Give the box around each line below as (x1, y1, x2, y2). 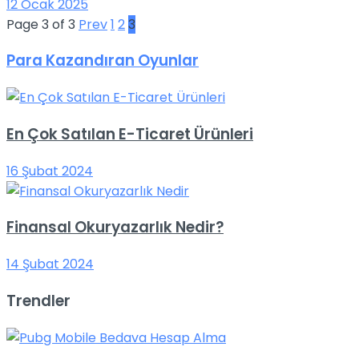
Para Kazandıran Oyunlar (6, 50, 199, 72)
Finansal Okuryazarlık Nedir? (6, 216, 224, 239)
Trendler (6, 289, 71, 312)
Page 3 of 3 (6, 14, 75, 34)
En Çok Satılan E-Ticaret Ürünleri (6, 123, 253, 145)
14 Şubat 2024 (6, 255, 94, 274)
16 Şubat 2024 (6, 161, 93, 180)
